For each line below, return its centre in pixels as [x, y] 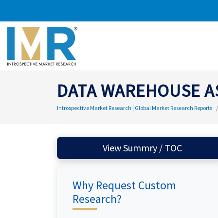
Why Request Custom [124, 185]
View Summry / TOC [152, 148]
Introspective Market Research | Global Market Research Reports [135, 108]
